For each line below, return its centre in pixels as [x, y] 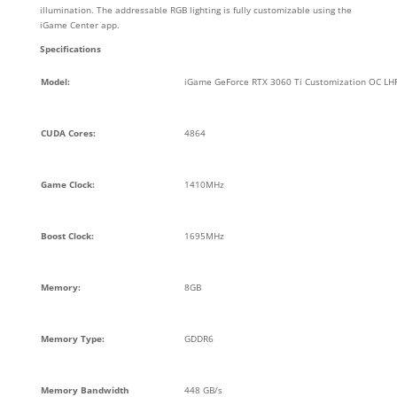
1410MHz [204, 184]
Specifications [70, 48]
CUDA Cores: [68, 132]
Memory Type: [72, 338]
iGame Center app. [79, 24]
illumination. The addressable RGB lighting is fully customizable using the [195, 9]
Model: [55, 81]
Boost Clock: [67, 235]
